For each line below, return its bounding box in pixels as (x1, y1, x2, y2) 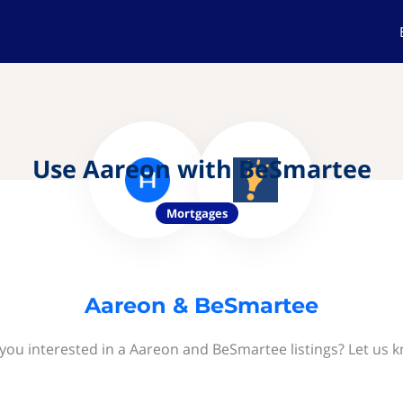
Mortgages (166, 205, 228, 221)
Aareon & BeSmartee (85, 292, 318, 318)
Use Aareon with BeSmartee (31, 152, 372, 185)
